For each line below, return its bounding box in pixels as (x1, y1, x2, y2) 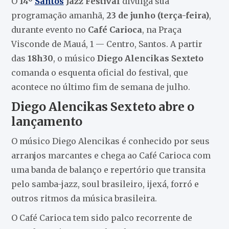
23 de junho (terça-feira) (106, 10, 209, 20)
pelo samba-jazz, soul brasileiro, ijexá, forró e (11, 178, 199, 189)
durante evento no (11, 24, 88, 35)
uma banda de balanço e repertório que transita (11, 164, 205, 175)
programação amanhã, (11, 10, 106, 20)
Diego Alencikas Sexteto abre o (11, 99, 194, 114)
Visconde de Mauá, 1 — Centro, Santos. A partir (11, 38, 202, 49)
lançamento (11, 113, 82, 129)
